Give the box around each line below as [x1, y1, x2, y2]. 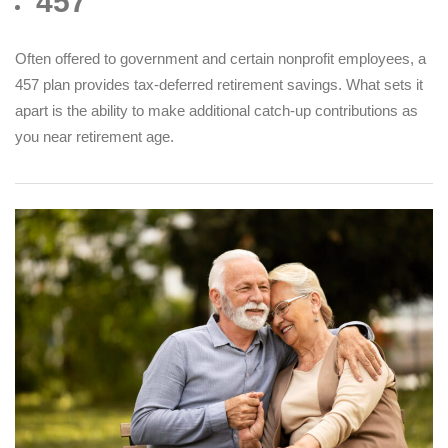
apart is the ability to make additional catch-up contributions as [15, 102, 418, 120]
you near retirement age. [15, 128, 174, 146]
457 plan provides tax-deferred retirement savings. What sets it [15, 76, 423, 94]
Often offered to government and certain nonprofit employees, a [15, 50, 426, 68]
